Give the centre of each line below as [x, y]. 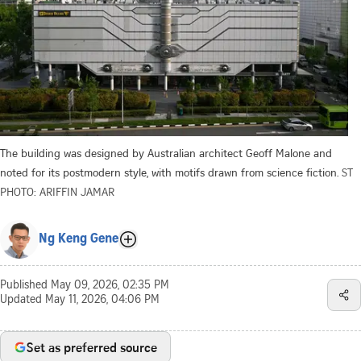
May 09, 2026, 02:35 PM [110, 286]
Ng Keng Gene [79, 239]
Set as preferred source [92, 347]
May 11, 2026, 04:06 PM [102, 300]
